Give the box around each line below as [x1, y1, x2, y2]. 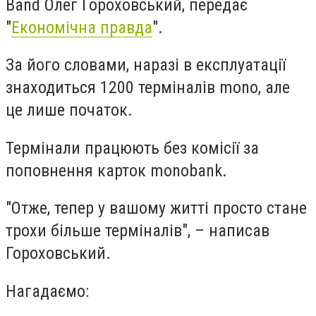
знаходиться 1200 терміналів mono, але [6, 78, 290, 98]
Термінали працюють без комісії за [6, 138, 259, 158]
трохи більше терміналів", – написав [6, 221, 269, 241]
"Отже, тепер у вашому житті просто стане [6, 198, 307, 219]
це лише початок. [6, 100, 133, 121]
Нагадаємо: [6, 281, 89, 301]
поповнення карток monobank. [6, 160, 227, 181]
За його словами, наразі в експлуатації [6, 55, 286, 75]
